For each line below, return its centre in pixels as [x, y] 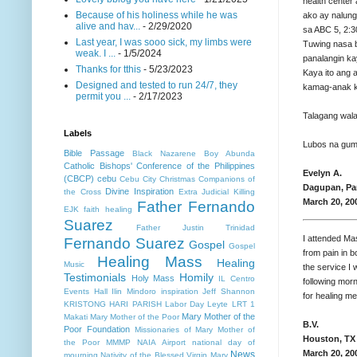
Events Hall [86, 292]
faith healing [108, 210]
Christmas [177, 179]
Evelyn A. [322, 173]
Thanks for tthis [108, 70]
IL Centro [237, 279]
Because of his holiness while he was [157, 16]
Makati [76, 317]
